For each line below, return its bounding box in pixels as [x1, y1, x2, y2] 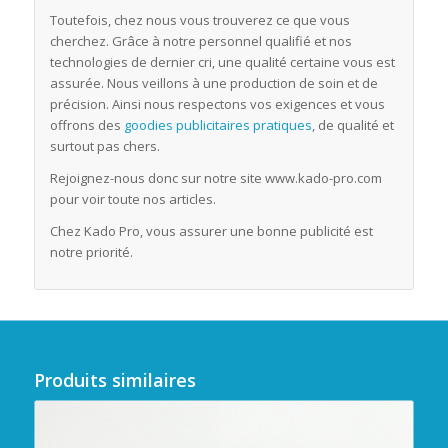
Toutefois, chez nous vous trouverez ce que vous [49, 11, 350, 30]
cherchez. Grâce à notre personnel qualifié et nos [49, 32, 352, 51]
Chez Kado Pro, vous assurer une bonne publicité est [49, 222, 373, 241]
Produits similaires [33, 368, 196, 393]
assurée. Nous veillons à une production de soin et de [49, 74, 378, 93]
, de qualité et [311, 116, 394, 135]
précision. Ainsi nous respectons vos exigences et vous [49, 95, 385, 114]
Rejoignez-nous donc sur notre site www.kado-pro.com [49, 169, 382, 188]
